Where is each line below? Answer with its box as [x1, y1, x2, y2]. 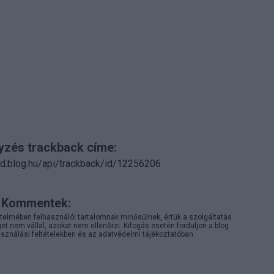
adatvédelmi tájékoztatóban [98, 230, 193, 239]
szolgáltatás [189, 213, 232, 222]
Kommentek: [1, 196, 71, 211]
